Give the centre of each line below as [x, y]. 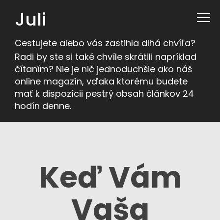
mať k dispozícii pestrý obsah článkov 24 [104, 94]
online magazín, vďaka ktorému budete [101, 81]
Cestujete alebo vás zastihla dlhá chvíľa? [105, 43]
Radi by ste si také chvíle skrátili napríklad [106, 57]
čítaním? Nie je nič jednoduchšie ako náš [103, 69]
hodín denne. [43, 106]
